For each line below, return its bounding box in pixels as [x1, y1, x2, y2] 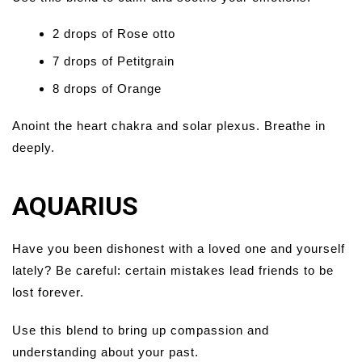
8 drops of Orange [53, 82, 162, 96]
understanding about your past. [12, 345, 199, 360]
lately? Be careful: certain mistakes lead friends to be [12, 263, 334, 278]
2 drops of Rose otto [53, 27, 175, 41]
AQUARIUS [12, 191, 138, 222]
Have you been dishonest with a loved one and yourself [12, 242, 345, 256]
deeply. [12, 141, 55, 155]
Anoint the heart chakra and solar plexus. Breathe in [12, 119, 326, 133]
